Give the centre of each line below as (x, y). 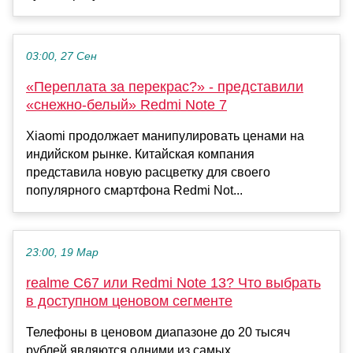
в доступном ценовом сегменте (129, 301)
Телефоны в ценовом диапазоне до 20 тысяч (158, 333)
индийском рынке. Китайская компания (140, 154)
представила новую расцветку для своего (148, 173)
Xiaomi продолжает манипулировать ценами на (165, 136)
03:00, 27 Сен (61, 57)
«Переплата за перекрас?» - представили (165, 87)
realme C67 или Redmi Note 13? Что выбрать (173, 283)
